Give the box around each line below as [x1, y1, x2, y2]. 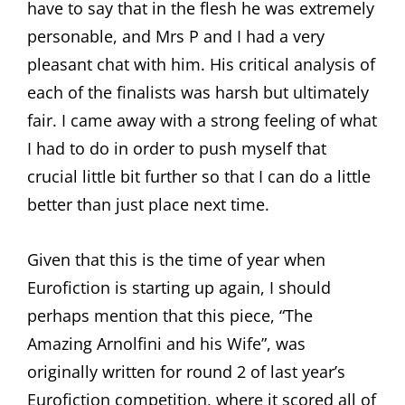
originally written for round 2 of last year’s [27, 360, 345, 382]
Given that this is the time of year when [27, 248, 325, 270]
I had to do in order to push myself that [27, 137, 326, 159]
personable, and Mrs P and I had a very [27, 24, 325, 47]
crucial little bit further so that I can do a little [27, 165, 371, 187]
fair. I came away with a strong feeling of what [27, 108, 377, 131]
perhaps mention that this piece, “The [27, 304, 313, 326]
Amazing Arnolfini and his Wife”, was [27, 332, 306, 354]
